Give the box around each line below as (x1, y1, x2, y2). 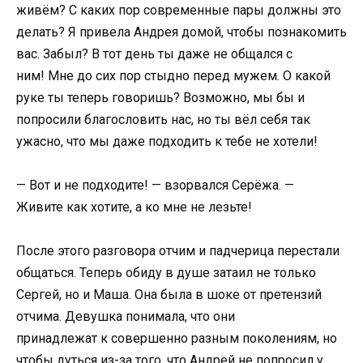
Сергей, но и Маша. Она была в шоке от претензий (16, 287, 322, 302)
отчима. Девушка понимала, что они (16, 309, 235, 324)
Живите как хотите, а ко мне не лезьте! (16, 199, 252, 215)
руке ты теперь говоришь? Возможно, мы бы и (16, 89, 305, 105)
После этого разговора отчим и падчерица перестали (16, 243, 340, 258)
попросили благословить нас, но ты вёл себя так (16, 111, 310, 127)
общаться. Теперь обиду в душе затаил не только (16, 265, 316, 280)
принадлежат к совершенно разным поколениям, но (16, 331, 337, 346)
